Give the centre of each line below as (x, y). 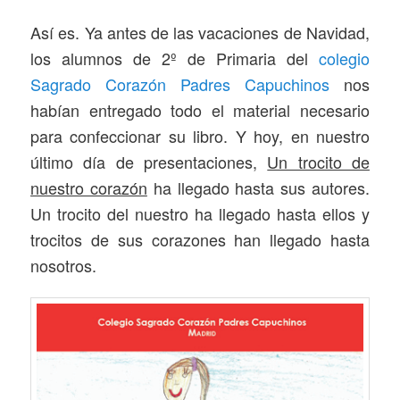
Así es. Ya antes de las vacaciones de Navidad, (200, 33)
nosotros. (64, 266)
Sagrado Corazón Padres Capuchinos (180, 84)
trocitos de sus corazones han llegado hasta (200, 240)
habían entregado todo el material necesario (200, 110)
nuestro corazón (89, 188)
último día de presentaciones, (149, 162)
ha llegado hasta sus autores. (258, 188)
